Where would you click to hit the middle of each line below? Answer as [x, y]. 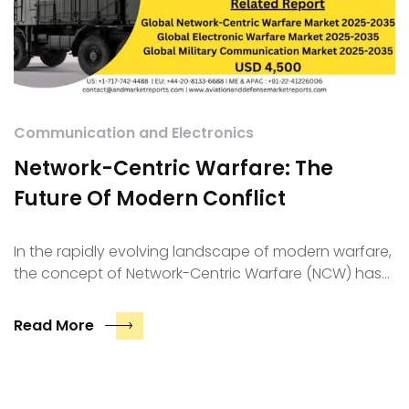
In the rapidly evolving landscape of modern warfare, [203, 252]
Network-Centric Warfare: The [173, 169]
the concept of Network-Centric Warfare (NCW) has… [202, 274]
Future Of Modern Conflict [150, 199]
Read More [54, 326]
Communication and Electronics [134, 133]
